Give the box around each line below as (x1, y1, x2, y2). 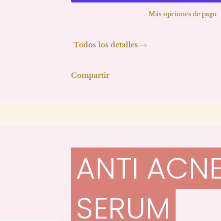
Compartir (71, 71, 110, 80)
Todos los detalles (73, 40, 138, 49)
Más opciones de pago (148, 10, 217, 18)
